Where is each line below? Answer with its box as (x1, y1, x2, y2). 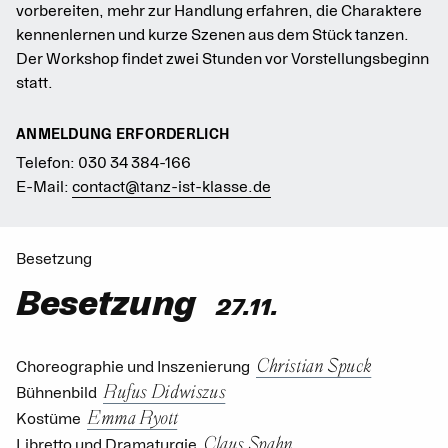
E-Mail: (16, 176, 72, 197)
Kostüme (16, 408, 81, 429)
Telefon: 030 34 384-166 (16, 152, 191, 173)
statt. (16, 72, 53, 93)
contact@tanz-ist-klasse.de (72, 176, 271, 197)
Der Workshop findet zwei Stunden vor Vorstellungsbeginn (16, 48, 429, 69)
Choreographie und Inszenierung (16, 356, 250, 377)
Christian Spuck (256, 352, 372, 376)
